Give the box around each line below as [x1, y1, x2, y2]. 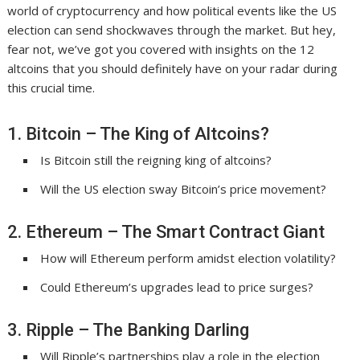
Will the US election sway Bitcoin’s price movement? [40, 181, 327, 198]
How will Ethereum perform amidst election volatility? [40, 250, 337, 267]
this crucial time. [7, 80, 96, 96]
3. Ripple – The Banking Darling [7, 320, 250, 341]
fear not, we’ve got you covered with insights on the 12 [7, 41, 315, 58]
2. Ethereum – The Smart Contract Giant [7, 222, 325, 243]
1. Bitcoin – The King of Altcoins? [7, 124, 270, 145]
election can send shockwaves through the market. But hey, [7, 22, 337, 39]
